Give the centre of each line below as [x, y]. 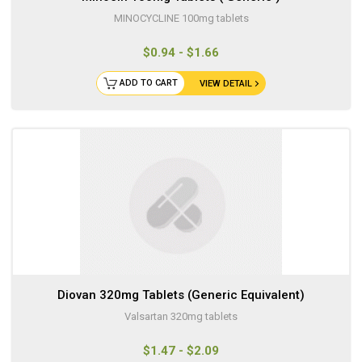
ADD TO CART [149, 83]
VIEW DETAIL [226, 84]
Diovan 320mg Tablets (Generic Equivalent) [181, 295]
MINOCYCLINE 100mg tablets [181, 19]
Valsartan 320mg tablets [181, 317]
